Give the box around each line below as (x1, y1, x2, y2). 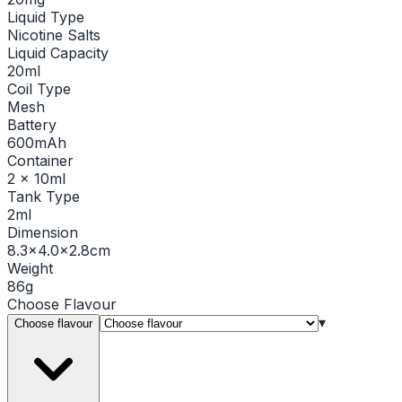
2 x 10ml (7, 169, 66, 188)
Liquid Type (7, 7, 84, 26)
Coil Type (7, 79, 71, 98)
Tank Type (7, 187, 80, 205)
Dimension (7, 223, 78, 241)
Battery (7, 115, 57, 134)
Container (7, 151, 74, 170)
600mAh (7, 133, 66, 152)
